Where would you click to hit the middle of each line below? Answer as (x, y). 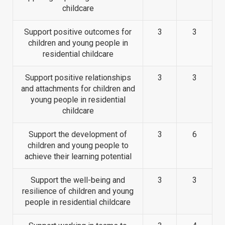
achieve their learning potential (78, 157)
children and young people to (78, 146)
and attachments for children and (78, 89)
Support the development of (78, 135)
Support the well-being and (78, 180)
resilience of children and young (78, 191)
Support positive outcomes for (78, 32)
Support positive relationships (78, 78)
